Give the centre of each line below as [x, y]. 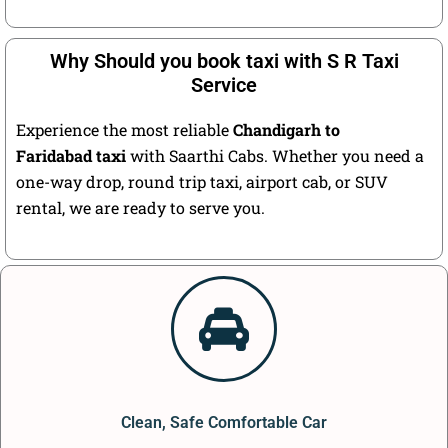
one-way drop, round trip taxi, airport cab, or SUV [202, 182]
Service [224, 85]
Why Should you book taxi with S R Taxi [224, 61]
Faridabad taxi [71, 156]
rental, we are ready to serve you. [140, 208]
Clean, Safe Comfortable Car [224, 423]
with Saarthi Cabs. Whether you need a [275, 156]
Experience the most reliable [124, 130]
